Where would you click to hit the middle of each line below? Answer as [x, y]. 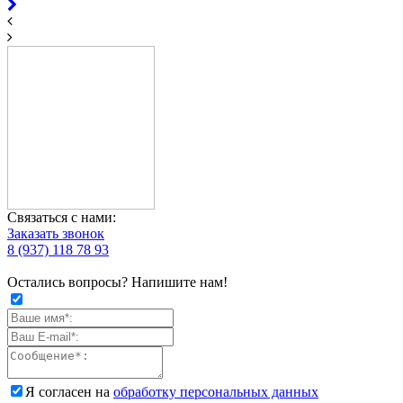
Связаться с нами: [62, 217]
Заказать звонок [56, 233]
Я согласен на [69, 391]
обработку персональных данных [216, 391]
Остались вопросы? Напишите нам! [117, 282]
